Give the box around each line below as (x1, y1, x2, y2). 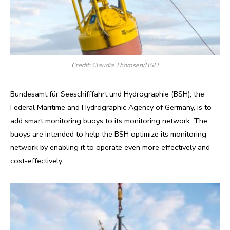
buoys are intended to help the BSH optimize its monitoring (10, 128, 206, 139)
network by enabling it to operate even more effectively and (10, 142, 210, 152)
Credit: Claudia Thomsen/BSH (71, 60, 159, 69)
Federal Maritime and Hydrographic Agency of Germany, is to (10, 102, 212, 112)
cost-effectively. (10, 155, 63, 166)
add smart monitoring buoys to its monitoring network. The (10, 115, 207, 126)
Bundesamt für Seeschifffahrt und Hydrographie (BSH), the (10, 88, 204, 99)
